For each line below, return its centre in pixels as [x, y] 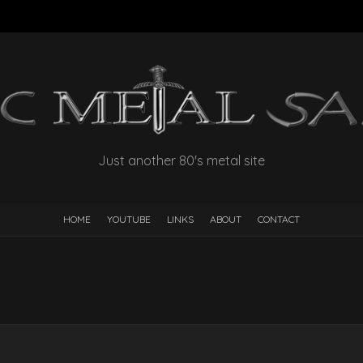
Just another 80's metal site [181, 161]
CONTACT [279, 220]
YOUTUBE [129, 220]
